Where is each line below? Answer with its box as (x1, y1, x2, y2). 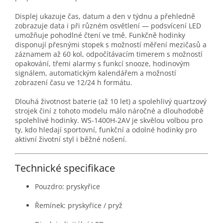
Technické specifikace (15, 161, 115, 175)
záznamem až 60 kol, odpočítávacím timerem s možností (15, 49, 203, 59)
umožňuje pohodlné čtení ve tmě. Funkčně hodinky (15, 30, 185, 40)
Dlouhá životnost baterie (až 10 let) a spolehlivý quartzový (15, 97, 207, 107)
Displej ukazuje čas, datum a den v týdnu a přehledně (15, 11, 195, 21)
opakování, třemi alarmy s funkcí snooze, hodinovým (15, 59, 190, 69)
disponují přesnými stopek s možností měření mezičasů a (15, 40, 207, 50)
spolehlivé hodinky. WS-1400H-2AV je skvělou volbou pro (15, 115, 203, 125)
